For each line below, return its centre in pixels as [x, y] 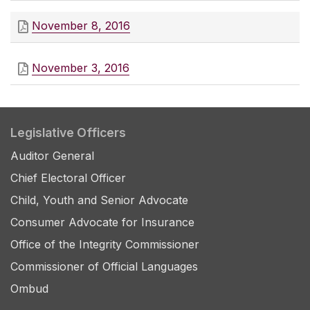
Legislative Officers [68, 133]
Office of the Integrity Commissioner [105, 245]
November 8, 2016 [81, 26]
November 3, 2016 [81, 68]
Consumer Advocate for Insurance [102, 222]
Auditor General [52, 156]
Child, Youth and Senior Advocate [99, 200]
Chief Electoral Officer [68, 178]
